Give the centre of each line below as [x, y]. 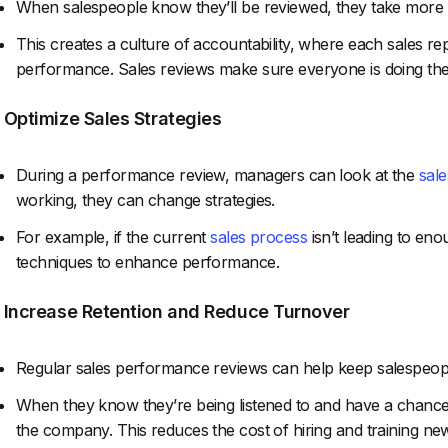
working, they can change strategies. [145, 200]
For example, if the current [113, 237]
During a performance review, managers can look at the [217, 175]
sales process [259, 237]
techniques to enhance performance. [147, 262]
